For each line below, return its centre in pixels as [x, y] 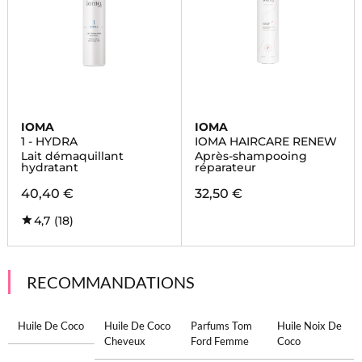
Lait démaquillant [72, 156]
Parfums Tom [221, 326]
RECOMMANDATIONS [110, 282]
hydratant [49, 167]
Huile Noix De [310, 326]
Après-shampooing [250, 156]
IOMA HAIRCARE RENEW [265, 141]
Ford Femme [220, 341]
